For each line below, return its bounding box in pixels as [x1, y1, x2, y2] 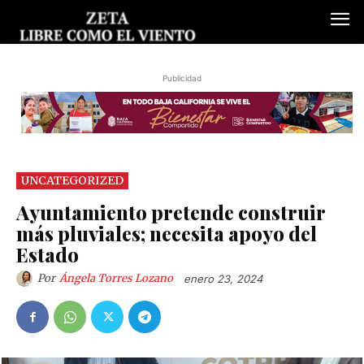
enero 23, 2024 [184, 272, 262, 286]
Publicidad [162, 73, 201, 84]
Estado [16, 240, 79, 267]
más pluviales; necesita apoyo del [16, 219, 317, 246]
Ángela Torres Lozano [59, 271, 173, 285]
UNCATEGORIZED [21, 172, 123, 188]
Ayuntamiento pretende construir [16, 198, 325, 225]
